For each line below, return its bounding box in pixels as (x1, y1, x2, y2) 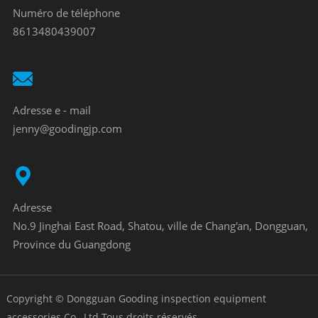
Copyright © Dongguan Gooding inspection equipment (6, 292, 266, 305)
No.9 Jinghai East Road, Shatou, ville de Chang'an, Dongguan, (12, 219, 308, 233)
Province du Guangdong (12, 237, 131, 251)
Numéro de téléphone (12, 6, 120, 20)
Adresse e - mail (12, 103, 91, 117)
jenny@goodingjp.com (12, 121, 122, 136)
